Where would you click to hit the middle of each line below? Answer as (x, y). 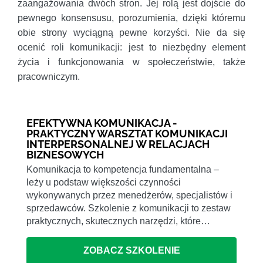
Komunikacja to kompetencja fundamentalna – (123, 170)
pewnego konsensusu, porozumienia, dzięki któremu (131, 18)
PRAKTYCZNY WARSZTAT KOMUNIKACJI (127, 134)
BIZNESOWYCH (65, 155)
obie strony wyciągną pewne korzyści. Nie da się (131, 33)
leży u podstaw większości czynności (104, 183)
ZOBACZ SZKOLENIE (131, 251)
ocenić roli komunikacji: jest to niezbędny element (131, 48)
